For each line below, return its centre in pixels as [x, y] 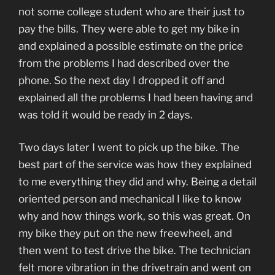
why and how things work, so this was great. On [134, 216]
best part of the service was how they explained [135, 165]
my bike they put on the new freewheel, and [125, 234]
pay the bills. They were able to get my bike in [129, 29]
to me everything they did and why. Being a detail [137, 182]
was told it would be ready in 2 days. [106, 114]
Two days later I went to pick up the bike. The [129, 148]
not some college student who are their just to [131, 11]
